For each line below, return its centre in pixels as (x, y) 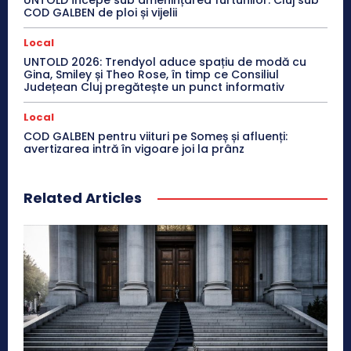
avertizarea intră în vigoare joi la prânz (134, 148)
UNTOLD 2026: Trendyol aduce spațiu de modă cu (165, 62)
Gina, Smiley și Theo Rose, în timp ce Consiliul (151, 74)
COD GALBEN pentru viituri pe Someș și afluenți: (156, 136)
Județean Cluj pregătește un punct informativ (154, 87)
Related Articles (83, 197)
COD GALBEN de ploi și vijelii (100, 12)
